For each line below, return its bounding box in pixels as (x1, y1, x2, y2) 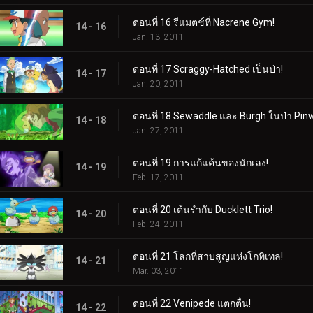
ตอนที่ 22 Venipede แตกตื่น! (133, 297, 251, 309)
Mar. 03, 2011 (133, 265, 184, 276)
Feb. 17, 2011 (133, 172, 184, 182)
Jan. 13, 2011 (133, 31, 184, 42)
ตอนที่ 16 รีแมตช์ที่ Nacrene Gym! (133, 16, 275, 28)
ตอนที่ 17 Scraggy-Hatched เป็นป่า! (133, 63, 283, 75)
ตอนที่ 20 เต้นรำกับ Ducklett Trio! (133, 203, 272, 215)
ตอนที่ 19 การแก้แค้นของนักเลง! (133, 156, 268, 168)
